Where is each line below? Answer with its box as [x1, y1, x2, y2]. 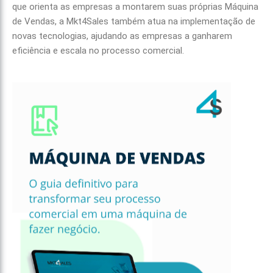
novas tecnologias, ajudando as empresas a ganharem [12, 30, 232, 41]
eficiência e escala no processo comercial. [12, 45, 184, 56]
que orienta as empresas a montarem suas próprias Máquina [12, 1, 258, 12]
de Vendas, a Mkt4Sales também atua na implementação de [12, 16, 255, 27]
